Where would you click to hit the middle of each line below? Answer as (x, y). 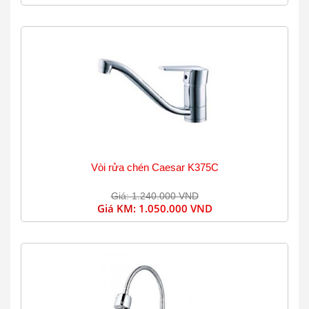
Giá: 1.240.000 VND (154, 196)
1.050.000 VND (175, 208)
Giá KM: (118, 208)
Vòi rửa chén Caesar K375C (154, 167)
